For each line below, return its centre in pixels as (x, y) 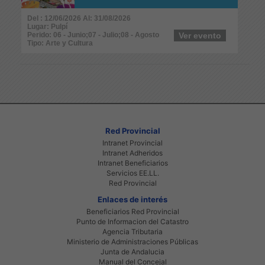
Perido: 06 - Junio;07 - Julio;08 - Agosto (93, 35)
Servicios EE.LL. (132, 173)
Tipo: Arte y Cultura (60, 43)
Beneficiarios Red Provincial (132, 211)
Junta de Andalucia (132, 251)
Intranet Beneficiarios (132, 163)
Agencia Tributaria (132, 231)
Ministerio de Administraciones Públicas (132, 241)
